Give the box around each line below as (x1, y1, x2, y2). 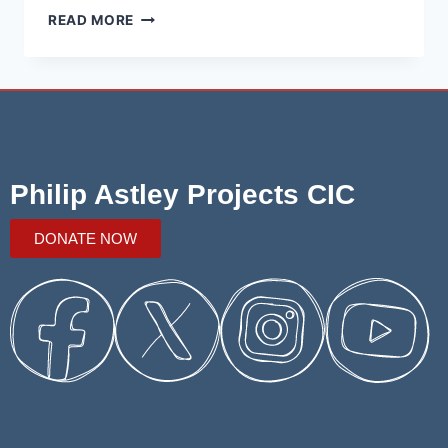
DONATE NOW (34, 230, 137, 247)
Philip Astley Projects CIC (10, 179, 355, 210)
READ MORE (48, 12, 135, 28)
